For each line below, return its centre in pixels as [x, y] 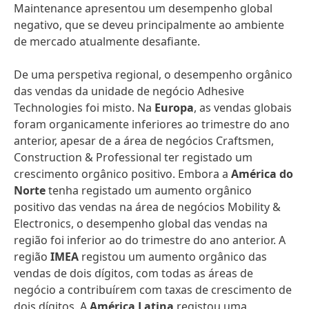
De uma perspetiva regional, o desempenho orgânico [153, 74]
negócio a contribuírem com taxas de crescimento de [153, 290]
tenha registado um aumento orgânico [149, 190]
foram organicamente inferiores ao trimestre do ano [152, 124]
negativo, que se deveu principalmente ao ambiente [149, 25]
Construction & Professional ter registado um [133, 157]
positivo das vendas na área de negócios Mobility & [147, 207]
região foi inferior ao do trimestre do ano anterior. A [150, 240]
